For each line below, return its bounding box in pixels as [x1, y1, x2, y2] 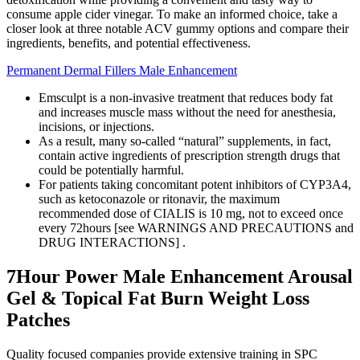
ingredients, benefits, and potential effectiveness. [6, 36, 251, 51]
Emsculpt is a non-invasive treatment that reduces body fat [39, 91, 333, 105]
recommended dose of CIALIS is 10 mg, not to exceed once [39, 207, 343, 221]
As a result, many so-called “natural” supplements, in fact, [39, 134, 331, 149]
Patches [6, 309, 70, 331]
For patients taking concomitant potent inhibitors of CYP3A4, [39, 178, 351, 192]
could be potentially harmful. [39, 163, 184, 178]
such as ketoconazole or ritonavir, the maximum [39, 192, 280, 207]
